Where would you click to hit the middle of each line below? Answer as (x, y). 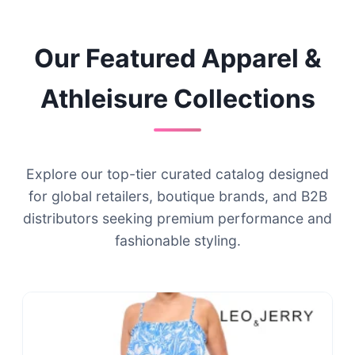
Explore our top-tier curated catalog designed (177, 174)
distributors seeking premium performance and (177, 218)
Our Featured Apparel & (177, 58)
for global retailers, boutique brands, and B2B (177, 196)
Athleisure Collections (177, 98)
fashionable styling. (177, 240)
